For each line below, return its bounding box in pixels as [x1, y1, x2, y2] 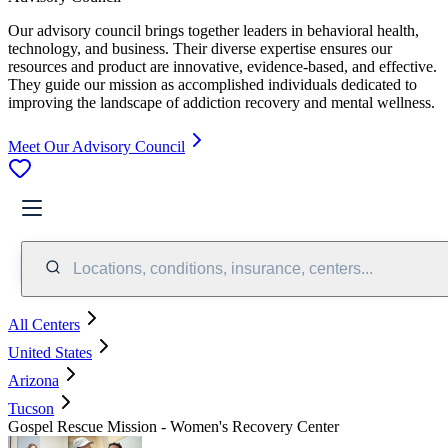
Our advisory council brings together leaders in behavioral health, [8, 21, 419, 39]
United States [8, 343, 92, 361]
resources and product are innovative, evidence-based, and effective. [8, 57, 437, 75]
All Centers [8, 315, 80, 333]
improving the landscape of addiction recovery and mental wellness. [8, 93, 435, 111]
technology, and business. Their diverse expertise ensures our [8, 39, 392, 57]
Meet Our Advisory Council [8, 137, 185, 155]
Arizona [8, 371, 59, 389]
